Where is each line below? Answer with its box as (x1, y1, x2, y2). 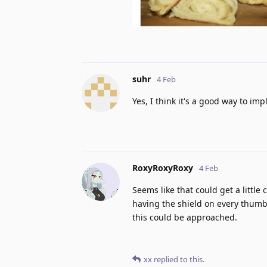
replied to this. (152, 253, 204, 265)
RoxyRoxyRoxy (132, 162, 193, 173)
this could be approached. (132, 211, 237, 223)
